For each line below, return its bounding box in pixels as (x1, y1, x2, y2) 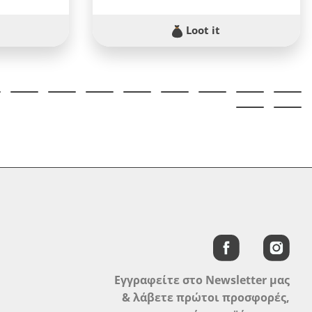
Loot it (183, 23, 221, 38)
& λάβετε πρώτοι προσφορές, (121, 290, 290, 305)
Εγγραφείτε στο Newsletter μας (114, 272, 290, 288)
